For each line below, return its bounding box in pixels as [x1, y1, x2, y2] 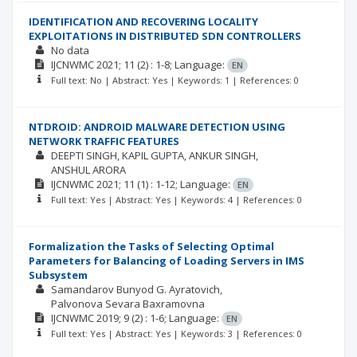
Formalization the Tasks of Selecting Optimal [29, 239, 274, 253]
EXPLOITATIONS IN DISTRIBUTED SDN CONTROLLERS [29, 29, 301, 43]
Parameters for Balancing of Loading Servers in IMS [29, 253, 304, 268]
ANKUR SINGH [188, 148, 256, 163]
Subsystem [29, 268, 88, 282]
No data [50, 43, 89, 57]
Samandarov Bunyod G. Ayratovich [50, 282, 220, 296]
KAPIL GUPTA [121, 148, 184, 163]
